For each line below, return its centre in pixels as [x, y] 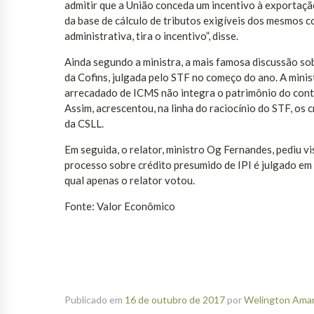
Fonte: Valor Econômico [120, 206]
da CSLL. [84, 124]
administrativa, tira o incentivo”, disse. [151, 36]
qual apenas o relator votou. [130, 180]
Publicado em [95, 300]
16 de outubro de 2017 [175, 300]
